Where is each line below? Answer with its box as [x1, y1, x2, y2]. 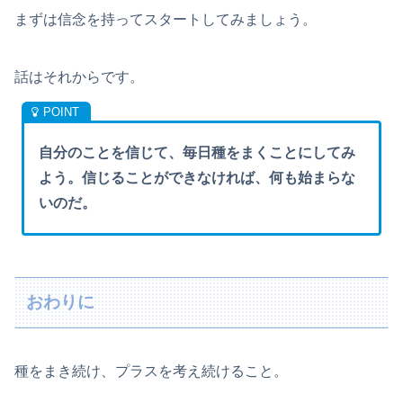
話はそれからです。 [14, 68, 144, 85]
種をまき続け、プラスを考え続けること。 [14, 363, 288, 379]
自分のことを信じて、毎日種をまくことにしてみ [39, 144, 356, 160]
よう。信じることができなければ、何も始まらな [39, 169, 356, 185]
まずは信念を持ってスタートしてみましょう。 [14, 11, 317, 27]
